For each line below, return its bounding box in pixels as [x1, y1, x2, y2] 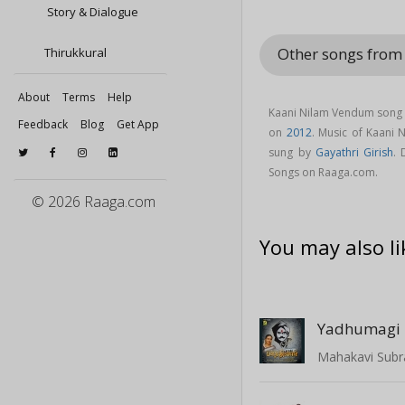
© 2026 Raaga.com [32, 192, 155, 212]
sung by [268, 144, 316, 160]
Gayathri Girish [315, 144, 393, 160]
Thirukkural [44, 44, 107, 61]
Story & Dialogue [44, 4, 138, 20]
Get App [117, 117, 159, 132]
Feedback [18, 117, 68, 132]
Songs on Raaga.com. [268, 164, 379, 180]
